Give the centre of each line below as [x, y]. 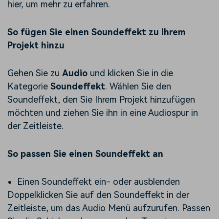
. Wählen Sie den [138, 87]
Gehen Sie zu [33, 73]
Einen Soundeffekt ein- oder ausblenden [99, 182]
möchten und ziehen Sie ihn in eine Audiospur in [103, 113]
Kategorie [28, 87]
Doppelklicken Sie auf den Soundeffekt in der [98, 195]
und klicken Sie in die [131, 73]
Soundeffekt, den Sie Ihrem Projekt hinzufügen [101, 100]
